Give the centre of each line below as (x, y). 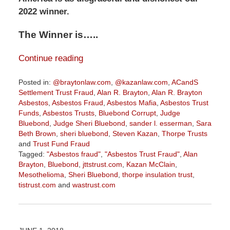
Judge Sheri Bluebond (89, 123)
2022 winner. (44, 11)
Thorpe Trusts (184, 133)
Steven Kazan (135, 133)
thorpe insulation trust (157, 174)
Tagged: (31, 154)
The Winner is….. (58, 34)
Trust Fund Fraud (61, 143)
